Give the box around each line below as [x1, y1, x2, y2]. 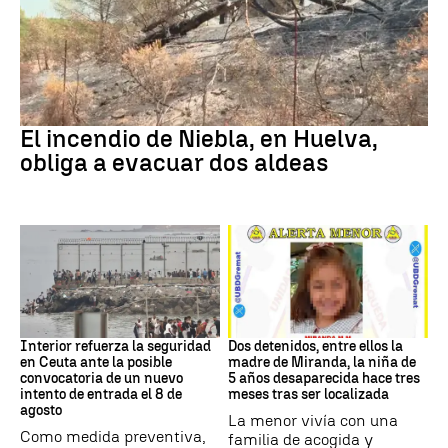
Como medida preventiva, [20, 426, 206, 446]
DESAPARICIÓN [228, 315, 317, 330]
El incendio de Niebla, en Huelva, [20, 124, 378, 154]
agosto [20, 401, 62, 419]
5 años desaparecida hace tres [228, 369, 420, 387]
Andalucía [20, 104, 75, 119]
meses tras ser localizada [228, 385, 389, 403]
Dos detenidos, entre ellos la [228, 337, 403, 355]
